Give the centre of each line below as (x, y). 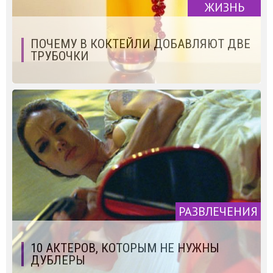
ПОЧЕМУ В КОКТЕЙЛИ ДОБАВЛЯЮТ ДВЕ (140, 44)
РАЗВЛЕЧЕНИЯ (218, 211)
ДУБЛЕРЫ (58, 260)
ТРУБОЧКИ (60, 56)
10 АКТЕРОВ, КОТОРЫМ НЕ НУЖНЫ (125, 248)
